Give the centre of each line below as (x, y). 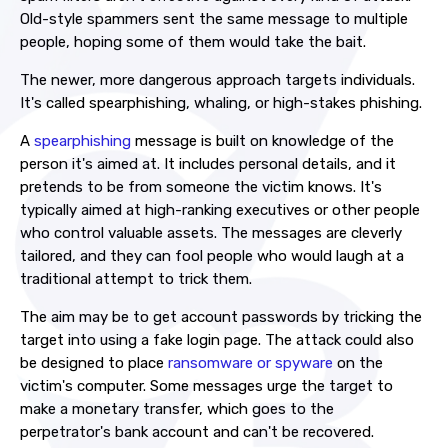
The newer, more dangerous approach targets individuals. (217, 80)
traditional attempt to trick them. (136, 279)
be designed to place (94, 363)
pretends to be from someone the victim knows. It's (201, 187)
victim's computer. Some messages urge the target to (206, 386)
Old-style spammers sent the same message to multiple (214, 19)
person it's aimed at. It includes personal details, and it (208, 164)
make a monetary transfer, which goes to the (177, 409)
